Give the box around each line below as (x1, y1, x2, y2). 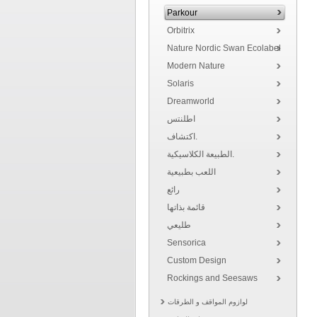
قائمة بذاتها (167, 202, 205, 212)
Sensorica (167, 238, 206, 248)
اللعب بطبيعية (167, 167, 216, 177)
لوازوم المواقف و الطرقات (168, 298, 248, 306)
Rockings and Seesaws (167, 273, 258, 283)
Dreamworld (167, 96, 214, 106)
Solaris (167, 79, 194, 88)
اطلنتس (167, 114, 195, 124)
